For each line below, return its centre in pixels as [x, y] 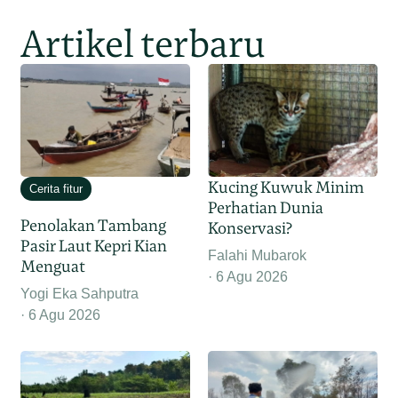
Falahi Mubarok [257, 256]
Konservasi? [250, 228]
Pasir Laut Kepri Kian [94, 246]
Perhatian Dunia [266, 208]
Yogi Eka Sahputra [80, 294]
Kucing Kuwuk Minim [286, 187]
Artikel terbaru [143, 44]
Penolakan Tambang [94, 226]
